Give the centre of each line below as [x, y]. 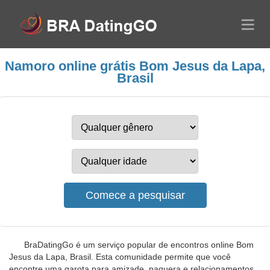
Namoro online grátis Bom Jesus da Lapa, [135, 66]
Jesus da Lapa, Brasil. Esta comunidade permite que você [120, 257]
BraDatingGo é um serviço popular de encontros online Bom [139, 245]
